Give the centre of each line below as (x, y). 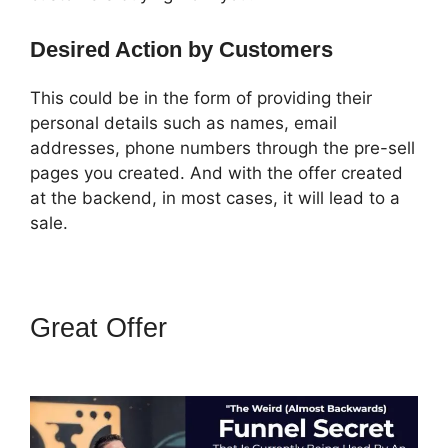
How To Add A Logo (294, 327)
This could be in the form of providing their (201, 97)
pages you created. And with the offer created (216, 172)
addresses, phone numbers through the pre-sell (222, 147)
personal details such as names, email (183, 122)
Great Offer (102, 327)
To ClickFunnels (127, 359)
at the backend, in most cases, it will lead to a (215, 197)
